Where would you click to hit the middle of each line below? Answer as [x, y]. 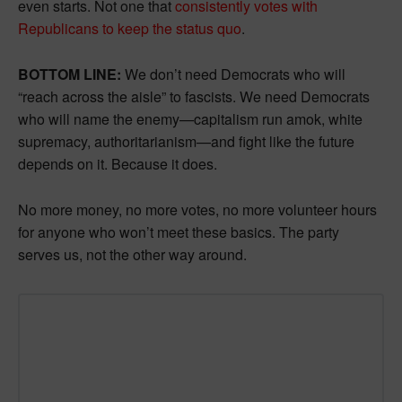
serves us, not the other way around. [132, 254]
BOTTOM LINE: [71, 74]
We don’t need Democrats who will [235, 74]
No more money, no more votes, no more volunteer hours [197, 209]
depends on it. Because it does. [118, 163]
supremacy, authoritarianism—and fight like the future [186, 141]
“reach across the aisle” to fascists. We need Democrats [194, 96]
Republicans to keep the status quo [130, 28]
